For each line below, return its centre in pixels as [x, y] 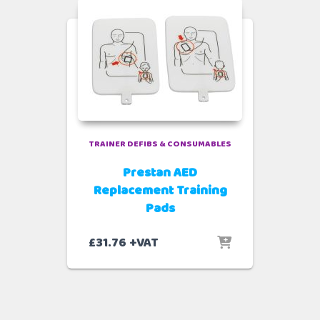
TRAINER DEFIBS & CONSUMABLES [160, 144]
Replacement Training [160, 190]
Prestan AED [160, 172]
